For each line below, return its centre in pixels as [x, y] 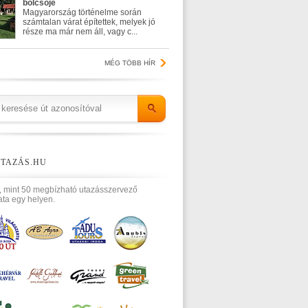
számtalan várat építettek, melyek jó [89, 22]
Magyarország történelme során [82, 12]
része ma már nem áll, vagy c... [80, 32]
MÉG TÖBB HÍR [130, 63]
